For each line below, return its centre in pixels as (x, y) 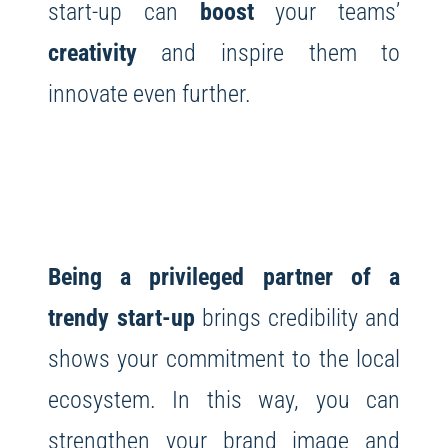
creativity (92, 53)
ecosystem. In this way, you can (224, 400)
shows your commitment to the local (224, 359)
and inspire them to (268, 53)
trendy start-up (121, 318)
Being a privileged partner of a (224, 277)
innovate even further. (149, 94)
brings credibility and (297, 318)
